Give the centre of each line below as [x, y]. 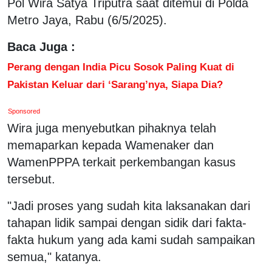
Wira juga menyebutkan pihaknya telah [112, 128]
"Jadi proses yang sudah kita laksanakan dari [129, 206]
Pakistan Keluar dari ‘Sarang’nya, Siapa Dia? [115, 84]
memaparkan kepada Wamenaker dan [110, 145]
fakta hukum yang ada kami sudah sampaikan [131, 240]
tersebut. [31, 179]
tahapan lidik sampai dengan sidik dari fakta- [127, 223]
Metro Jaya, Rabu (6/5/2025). [87, 20]
